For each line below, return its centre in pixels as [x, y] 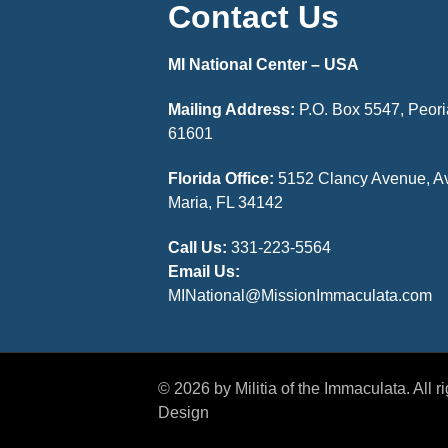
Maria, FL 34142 [226, 202]
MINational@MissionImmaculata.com [300, 295]
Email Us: [204, 271]
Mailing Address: [232, 110]
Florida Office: [223, 178]
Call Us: [198, 247]
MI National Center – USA [264, 65]
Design [184, 413]
